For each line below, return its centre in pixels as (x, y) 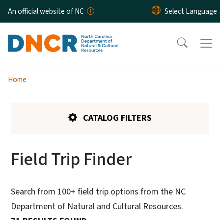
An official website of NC (46, 11)
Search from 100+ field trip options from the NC (98, 192)
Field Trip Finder (71, 159)
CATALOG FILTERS (116, 118)
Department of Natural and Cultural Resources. (97, 206)
